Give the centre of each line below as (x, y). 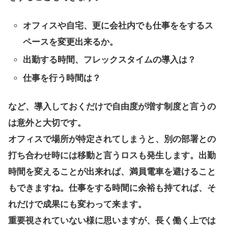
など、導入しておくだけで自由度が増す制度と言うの (112, 106)
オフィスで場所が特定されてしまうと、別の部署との (112, 139)
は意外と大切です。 (47, 123)
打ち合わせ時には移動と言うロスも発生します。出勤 (112, 155)
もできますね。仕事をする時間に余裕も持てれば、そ (112, 188)
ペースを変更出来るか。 (71, 42)
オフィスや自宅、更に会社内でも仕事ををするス (118, 26)
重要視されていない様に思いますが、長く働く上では (112, 220)
